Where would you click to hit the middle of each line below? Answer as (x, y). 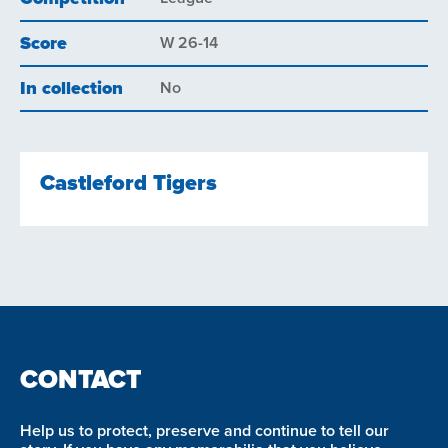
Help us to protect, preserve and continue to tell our (204, 430)
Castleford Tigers (128, 184)
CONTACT (80, 380)
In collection (71, 89)
